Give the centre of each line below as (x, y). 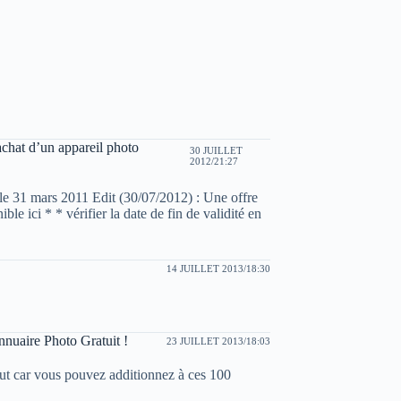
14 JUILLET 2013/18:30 (218, 269)
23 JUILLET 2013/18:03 (218, 341)
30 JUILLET (217, 150)
